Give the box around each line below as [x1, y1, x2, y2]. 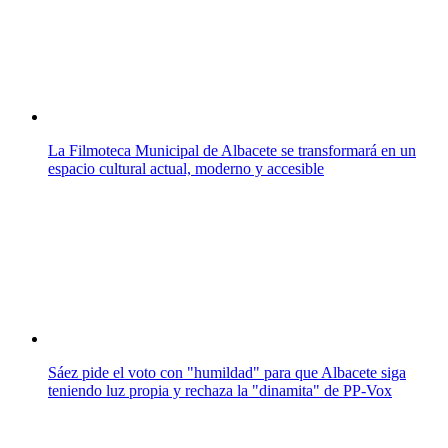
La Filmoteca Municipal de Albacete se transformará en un [48, 141, 416, 159]
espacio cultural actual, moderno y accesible [48, 159, 324, 177]
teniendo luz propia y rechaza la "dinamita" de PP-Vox [48, 381, 392, 399]
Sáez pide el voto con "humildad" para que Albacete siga [48, 363, 406, 381]
